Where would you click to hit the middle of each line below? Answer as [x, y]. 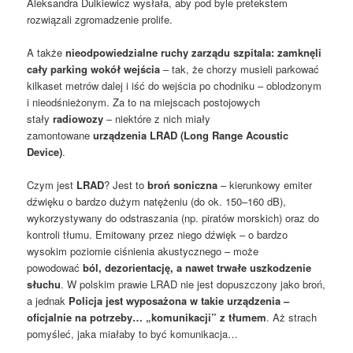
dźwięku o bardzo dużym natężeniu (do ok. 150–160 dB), [157, 202]
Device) [45, 152]
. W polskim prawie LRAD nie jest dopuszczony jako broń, [193, 284]
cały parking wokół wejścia [94, 69]
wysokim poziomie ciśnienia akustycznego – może [143, 251]
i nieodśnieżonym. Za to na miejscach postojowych [144, 102]
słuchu [44, 284]
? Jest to [126, 185]
